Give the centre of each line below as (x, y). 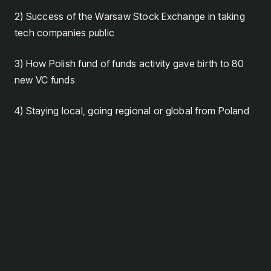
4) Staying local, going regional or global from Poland (132, 110)
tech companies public (65, 32)
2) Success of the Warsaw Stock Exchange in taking (130, 16)
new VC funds (45, 80)
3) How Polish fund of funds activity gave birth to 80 (129, 63)
